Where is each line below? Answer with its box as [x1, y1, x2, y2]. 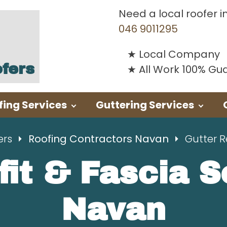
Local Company [139, 47, 220, 61]
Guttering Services [96, 98, 194, 112]
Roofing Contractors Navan [28, 132, 171, 146]
